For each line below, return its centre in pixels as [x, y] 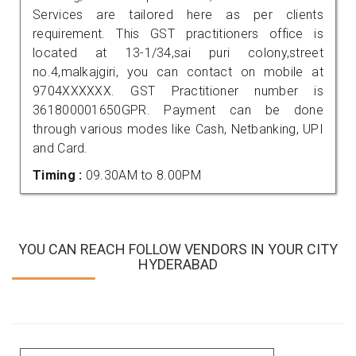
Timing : [59, 175]
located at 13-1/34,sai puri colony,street [178, 52]
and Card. [60, 148]
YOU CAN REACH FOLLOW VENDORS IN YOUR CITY [178, 249]
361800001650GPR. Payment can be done [178, 110]
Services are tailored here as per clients [178, 14]
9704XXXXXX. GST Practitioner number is [178, 91]
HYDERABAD [178, 264]
